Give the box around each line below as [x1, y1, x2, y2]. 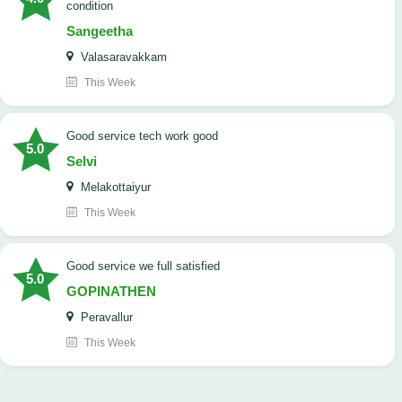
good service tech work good [75, 129, 218, 144]
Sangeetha [66, 23, 133, 39]
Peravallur [77, 310, 133, 325]
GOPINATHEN [66, 284, 156, 300]
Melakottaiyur [77, 180, 151, 195]
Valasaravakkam [77, 50, 167, 65]
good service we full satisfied [75, 259, 220, 274]
